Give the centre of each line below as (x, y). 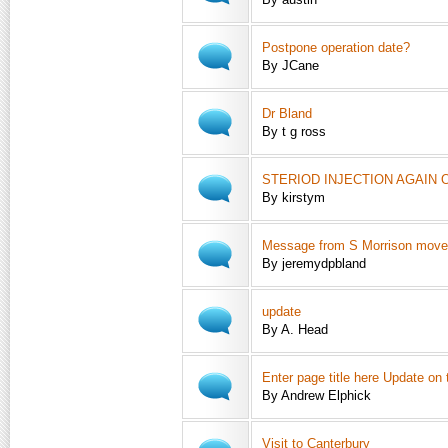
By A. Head (295, 329)
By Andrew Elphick (316, 395)
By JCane (290, 65)
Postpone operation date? (336, 47)
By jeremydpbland (314, 263)
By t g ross (294, 131)
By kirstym (293, 197)
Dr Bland (287, 113)
